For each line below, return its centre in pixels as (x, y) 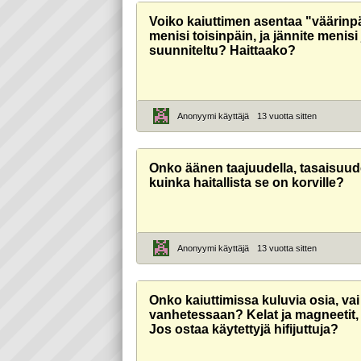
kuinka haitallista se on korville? (246, 183)
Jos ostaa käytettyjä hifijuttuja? (243, 330)
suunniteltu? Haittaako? (222, 51)
